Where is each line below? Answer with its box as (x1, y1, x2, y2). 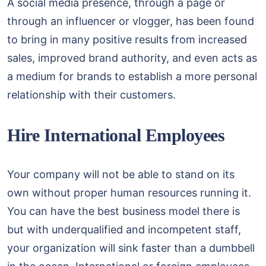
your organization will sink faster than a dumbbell (7, 242, 255, 255)
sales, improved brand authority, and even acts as (7, 51, 257, 64)
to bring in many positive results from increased (7, 33, 247, 46)
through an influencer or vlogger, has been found (7, 14, 254, 27)
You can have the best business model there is (7, 205, 240, 218)
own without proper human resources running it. (7, 186, 251, 199)
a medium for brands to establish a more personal (7, 69, 257, 83)
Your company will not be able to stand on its (7, 168, 235, 181)
